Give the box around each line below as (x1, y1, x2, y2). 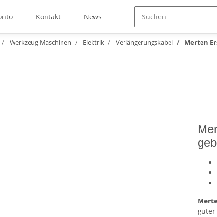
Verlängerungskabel (116, 38, 173, 46)
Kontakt (36, 12, 61, 21)
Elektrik (83, 38, 104, 46)
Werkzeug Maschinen (10, 38, 71, 46)
